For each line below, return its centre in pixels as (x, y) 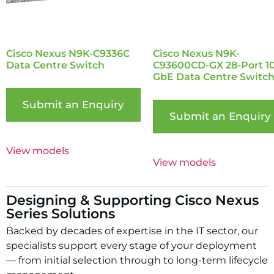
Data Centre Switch (55, 65)
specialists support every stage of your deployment (131, 246)
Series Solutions (61, 214)
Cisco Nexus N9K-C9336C (68, 53)
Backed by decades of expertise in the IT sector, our (132, 231)
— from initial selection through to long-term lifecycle (137, 261)
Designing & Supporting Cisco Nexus (132, 201)
